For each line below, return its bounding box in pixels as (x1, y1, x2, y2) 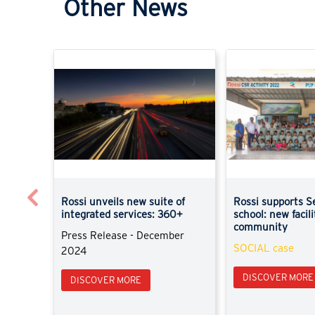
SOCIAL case (233, 242, 295, 255)
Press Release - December (61, 229, 184, 242)
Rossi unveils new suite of (61, 195, 185, 208)
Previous (78, 190, 119, 202)
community (233, 221, 288, 233)
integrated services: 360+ (61, 208, 183, 221)
